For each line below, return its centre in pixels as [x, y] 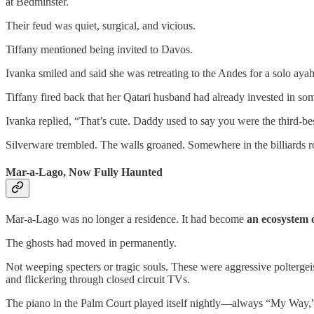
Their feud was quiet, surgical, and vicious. [101, 26]
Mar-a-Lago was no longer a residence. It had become [126, 219]
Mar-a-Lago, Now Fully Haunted [84, 172]
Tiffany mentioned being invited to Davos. [99, 50]
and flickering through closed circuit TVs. [98, 279]
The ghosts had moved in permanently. [91, 243]
